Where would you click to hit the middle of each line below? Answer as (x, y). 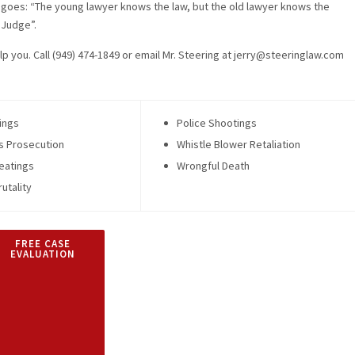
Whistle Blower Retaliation (239, 145)
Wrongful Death (213, 166)
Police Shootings (217, 123)
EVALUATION (42, 254)
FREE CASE (42, 244)
